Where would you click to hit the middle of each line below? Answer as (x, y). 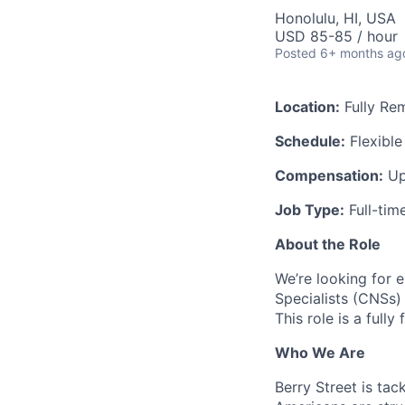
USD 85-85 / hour (336, 37)
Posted (296, 53)
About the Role (328, 245)
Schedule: (310, 141)
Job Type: (310, 210)
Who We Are (320, 353)
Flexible (374, 141)
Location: (307, 107)
